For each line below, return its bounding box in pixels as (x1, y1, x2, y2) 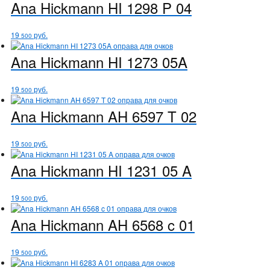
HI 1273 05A (104, 51, 187, 72)
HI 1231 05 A (104, 159, 192, 181)
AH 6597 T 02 (104, 105, 196, 127)
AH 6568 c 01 (104, 213, 195, 235)
